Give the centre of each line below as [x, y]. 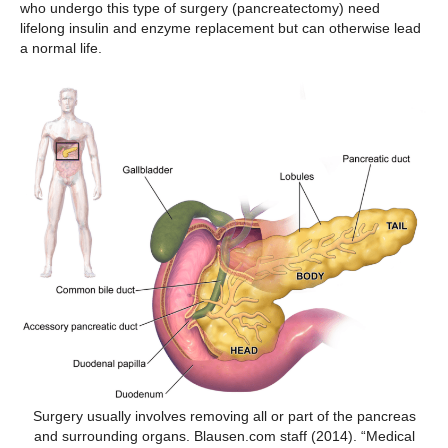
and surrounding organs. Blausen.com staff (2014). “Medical [224, 436]
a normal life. [63, 47]
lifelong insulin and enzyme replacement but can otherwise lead [220, 27]
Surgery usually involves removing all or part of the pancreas [224, 416]
